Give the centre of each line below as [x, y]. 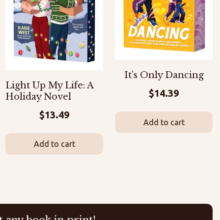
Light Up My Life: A [49, 85]
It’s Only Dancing [164, 75]
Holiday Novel [38, 96]
